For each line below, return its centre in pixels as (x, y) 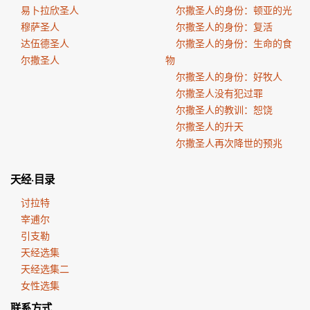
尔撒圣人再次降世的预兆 (229, 143)
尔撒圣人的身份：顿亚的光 (234, 10)
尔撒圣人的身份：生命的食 (234, 43)
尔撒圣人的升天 (210, 126)
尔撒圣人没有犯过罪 (219, 93)
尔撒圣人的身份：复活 (224, 27)
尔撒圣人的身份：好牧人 (229, 76)
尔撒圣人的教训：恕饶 (224, 110)
